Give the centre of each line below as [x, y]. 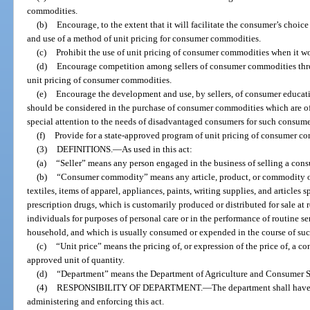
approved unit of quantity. [76, 259]
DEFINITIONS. [84, 149]
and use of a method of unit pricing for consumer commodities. [144, 38]
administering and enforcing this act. [96, 301]
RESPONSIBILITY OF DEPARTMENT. [129, 287]
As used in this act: [157, 149]
